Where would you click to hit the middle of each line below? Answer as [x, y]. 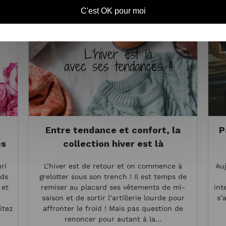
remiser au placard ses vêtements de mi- [113, 187]
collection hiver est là [113, 144]
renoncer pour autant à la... [113, 219]
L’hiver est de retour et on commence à [113, 166]
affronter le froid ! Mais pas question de [113, 208]
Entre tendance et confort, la [113, 130]
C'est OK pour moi [113, 11]
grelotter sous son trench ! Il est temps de [113, 177]
